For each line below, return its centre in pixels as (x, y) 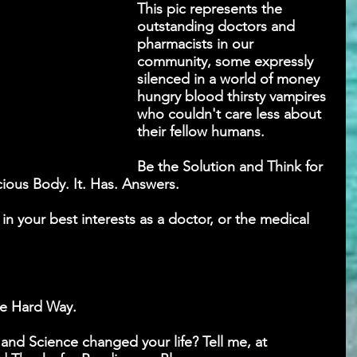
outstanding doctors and (218, 26)
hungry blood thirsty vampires (233, 96)
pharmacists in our (197, 43)
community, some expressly (227, 61)
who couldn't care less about (231, 114)
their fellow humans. (201, 131)
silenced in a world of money (230, 78)
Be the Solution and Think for (232, 166)
